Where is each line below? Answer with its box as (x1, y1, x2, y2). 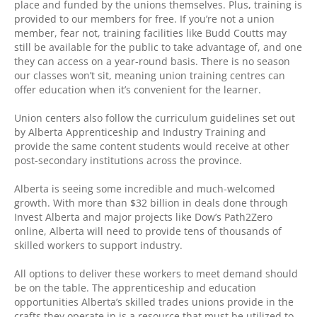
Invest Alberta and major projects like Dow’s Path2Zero (14, 210, 272, 224)
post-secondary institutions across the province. (14, 154, 242, 167)
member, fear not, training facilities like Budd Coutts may (14, 26, 287, 40)
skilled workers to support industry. (14, 238, 183, 252)
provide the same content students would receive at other (14, 139, 289, 153)
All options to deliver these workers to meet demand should (14, 267, 298, 280)
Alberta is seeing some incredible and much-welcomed (14, 182, 275, 195)
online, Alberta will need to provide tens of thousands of (14, 224, 282, 238)
